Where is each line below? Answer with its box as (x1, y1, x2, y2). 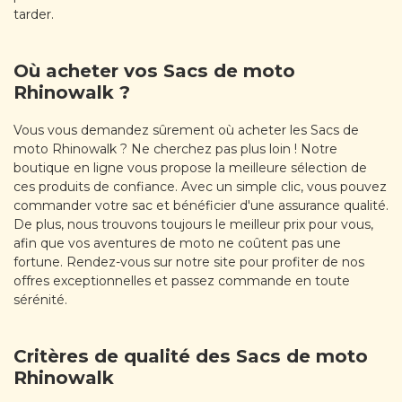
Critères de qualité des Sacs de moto (13, 345, 368, 368)
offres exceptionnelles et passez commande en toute (13, 272, 350, 289)
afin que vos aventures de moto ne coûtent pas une (13, 234, 341, 251)
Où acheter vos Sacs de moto (13, 59, 295, 82)
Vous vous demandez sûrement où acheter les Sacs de (13, 121, 359, 138)
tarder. (13, 5, 54, 22)
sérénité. (13, 291, 67, 308)
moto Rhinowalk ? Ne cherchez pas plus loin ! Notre (13, 140, 337, 157)
